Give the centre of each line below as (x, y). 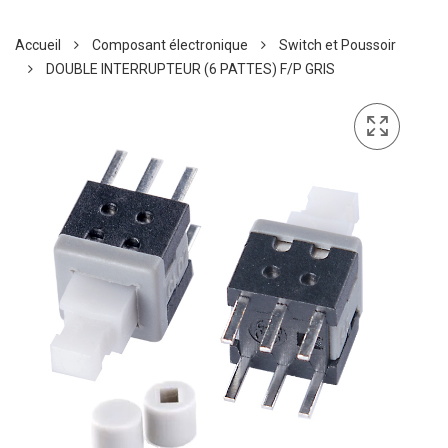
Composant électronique (170, 45)
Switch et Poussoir (337, 45)
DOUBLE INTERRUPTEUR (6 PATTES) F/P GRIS (190, 69)
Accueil (38, 45)
